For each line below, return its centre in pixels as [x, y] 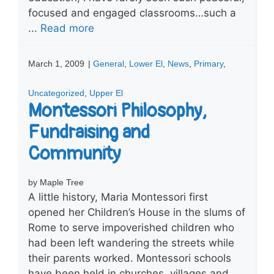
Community [74, 154]
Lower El [146, 63]
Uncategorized [56, 93]
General [109, 63]
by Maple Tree [56, 182]
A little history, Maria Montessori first [118, 197]
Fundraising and [89, 132]
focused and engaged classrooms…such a [132, 13]
